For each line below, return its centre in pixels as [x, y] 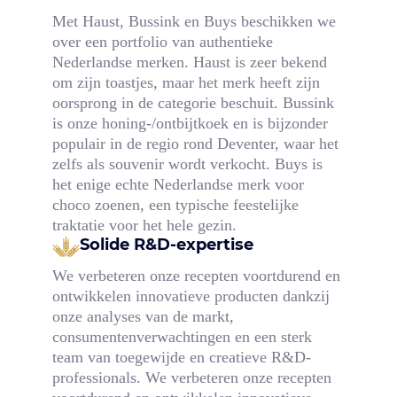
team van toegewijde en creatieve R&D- [181, 357]
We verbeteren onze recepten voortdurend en [196, 275]
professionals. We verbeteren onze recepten [191, 377]
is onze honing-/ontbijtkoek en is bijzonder [190, 123]
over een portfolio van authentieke [162, 41]
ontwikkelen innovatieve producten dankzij [191, 296]
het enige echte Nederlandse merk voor [178, 184]
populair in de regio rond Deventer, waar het [195, 143]
